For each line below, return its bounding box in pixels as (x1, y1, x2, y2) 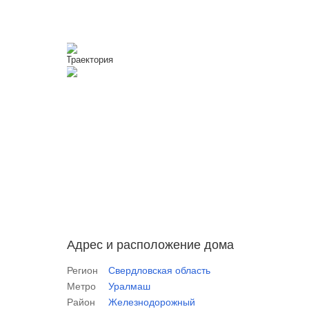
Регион (67, 265, 98, 276)
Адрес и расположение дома (67, 238, 234, 252)
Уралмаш (108, 281, 150, 292)
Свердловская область (108, 265, 210, 276)
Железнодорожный (108, 297, 195, 308)
